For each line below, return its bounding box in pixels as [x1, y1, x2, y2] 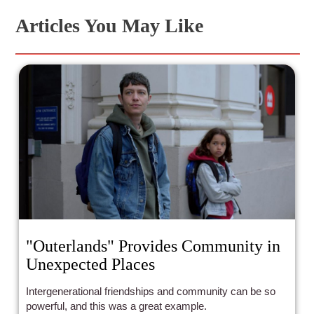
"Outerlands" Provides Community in [26, 236, 281, 255]
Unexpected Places [26, 254, 156, 273]
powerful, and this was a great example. [26, 299, 207, 312]
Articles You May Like [15, 14, 204, 36]
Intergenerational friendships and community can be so [26, 285, 276, 297]
